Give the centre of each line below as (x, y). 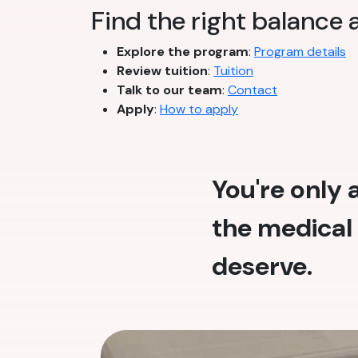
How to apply (199, 109)
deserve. (262, 266)
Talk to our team (169, 89)
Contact (253, 89)
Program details (300, 51)
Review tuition (162, 70)
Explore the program (183, 51)
